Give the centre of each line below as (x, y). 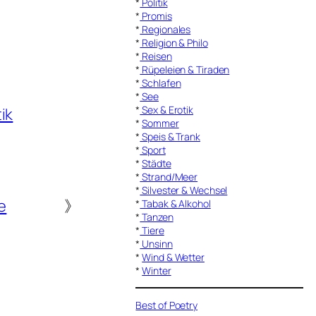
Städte (157, 163)
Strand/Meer (169, 176)
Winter (157, 270)
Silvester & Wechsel (184, 190)
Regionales (165, 29)
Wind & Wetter (173, 257)
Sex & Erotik (167, 109)
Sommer (160, 123)
